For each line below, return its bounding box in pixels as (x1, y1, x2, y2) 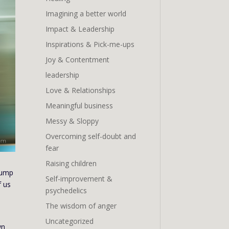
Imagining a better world (45, 8, 127, 18)
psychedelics (45, 185, 87, 195)
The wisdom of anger (45, 200, 117, 211)
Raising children (45, 158, 97, 168)
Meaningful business (45, 100, 113, 110)
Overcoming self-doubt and (45, 131, 136, 141)
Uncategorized (45, 216, 94, 226)
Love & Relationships (45, 85, 116, 95)
